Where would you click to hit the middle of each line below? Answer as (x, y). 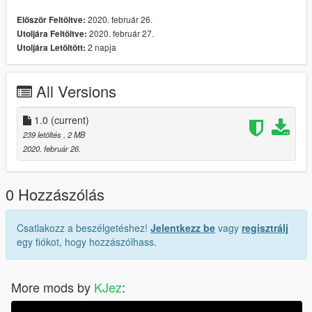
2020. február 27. (120, 33)
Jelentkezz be (183, 227)
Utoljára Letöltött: (51, 47)
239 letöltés (43, 134)
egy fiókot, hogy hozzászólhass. (87, 241)
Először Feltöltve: (51, 19)
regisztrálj (265, 227)
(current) (70, 119)
